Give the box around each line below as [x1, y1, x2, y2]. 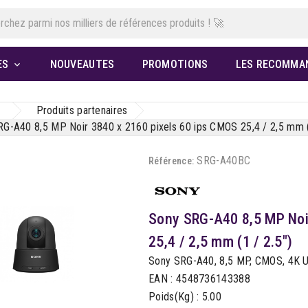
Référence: [148, 155, 195, 167]
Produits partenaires [36, 104, 128, 118]
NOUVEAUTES [49, 58, 115, 71]
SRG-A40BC [197, 154, 251, 168]
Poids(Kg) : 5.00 [148, 289, 221, 303]
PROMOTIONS [142, 58, 208, 71]
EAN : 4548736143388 [148, 272, 250, 285]
